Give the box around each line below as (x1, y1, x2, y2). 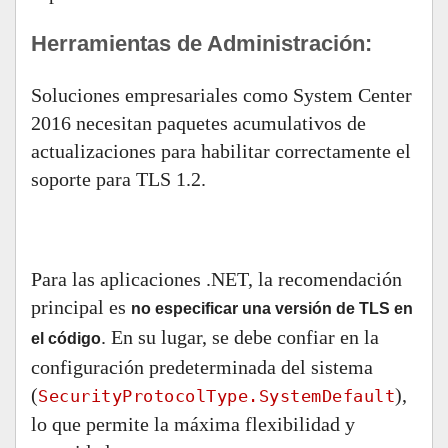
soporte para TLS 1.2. (31, 168, 206, 190)
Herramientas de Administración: (31, 31, 372, 56)
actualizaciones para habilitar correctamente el (31, 140, 411, 162)
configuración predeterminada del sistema (31, 356, 373, 378)
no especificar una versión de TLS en (131, 300, 413, 317)
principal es (31, 296, 131, 318)
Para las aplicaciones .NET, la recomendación (31, 268, 402, 290)
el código (31, 330, 101, 347)
